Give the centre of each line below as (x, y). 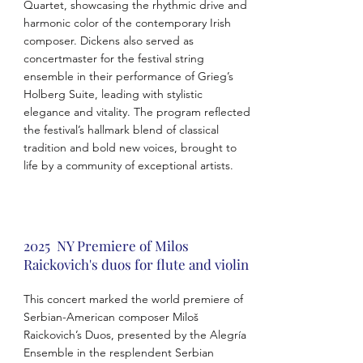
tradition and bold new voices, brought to (130, 147)
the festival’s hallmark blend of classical (121, 130)
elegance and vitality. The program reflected (137, 112)
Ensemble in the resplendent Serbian (118, 352)
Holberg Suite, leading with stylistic (113, 94)
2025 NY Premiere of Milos (106, 246)
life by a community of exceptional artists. (128, 165)
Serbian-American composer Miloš (111, 317)
